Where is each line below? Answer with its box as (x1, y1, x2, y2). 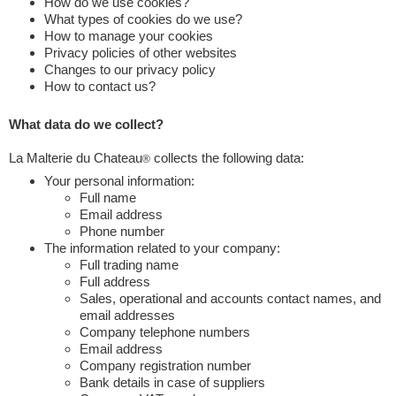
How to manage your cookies (44, 28, 213, 43)
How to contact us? (44, 79, 156, 94)
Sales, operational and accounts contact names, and (80, 291, 381, 306)
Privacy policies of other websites (44, 45, 237, 60)
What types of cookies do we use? (44, 11, 242, 27)
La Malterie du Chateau (9, 150, 142, 165)
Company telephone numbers (80, 324, 250, 339)
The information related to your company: (44, 240, 280, 255)
